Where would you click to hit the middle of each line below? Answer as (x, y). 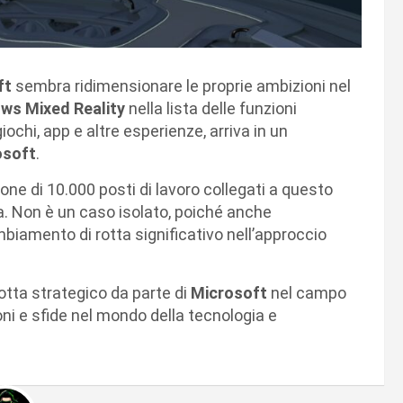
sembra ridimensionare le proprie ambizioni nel (183, 86)
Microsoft (231, 293)
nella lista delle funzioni (213, 109)
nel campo (309, 293)
